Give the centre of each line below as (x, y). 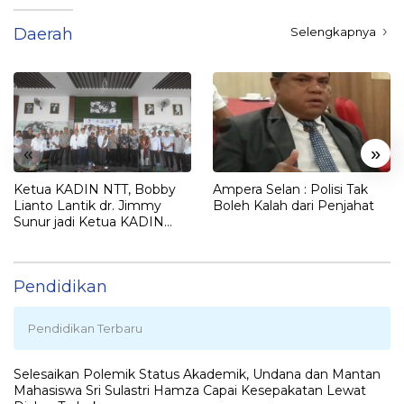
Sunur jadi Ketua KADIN (89, 221)
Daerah (43, 35)
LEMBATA (46, 238)
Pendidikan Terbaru (85, 328)
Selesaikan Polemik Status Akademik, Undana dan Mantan (197, 374)
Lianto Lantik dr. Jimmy (87, 205)
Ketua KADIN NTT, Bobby (95, 189)
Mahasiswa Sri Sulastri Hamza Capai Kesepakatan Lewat (190, 390)
